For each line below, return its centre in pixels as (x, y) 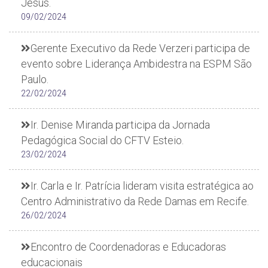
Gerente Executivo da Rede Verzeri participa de (140, 48)
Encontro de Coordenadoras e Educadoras (128, 247)
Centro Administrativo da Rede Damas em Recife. (135, 201)
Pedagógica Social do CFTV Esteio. (102, 140)
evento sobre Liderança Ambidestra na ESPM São (136, 64)
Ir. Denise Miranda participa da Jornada (120, 125)
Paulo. (35, 79)
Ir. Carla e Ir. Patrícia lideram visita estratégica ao (142, 186)
